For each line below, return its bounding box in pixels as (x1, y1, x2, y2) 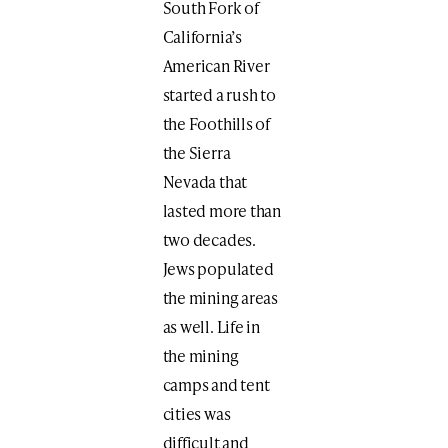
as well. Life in (162, 315, 260, 339)
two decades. (162, 228, 256, 252)
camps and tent (162, 373, 270, 397)
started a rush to (162, 83, 276, 107)
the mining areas (162, 286, 278, 310)
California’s (162, 25, 242, 49)
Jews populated (162, 257, 274, 281)
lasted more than (162, 199, 281, 223)
